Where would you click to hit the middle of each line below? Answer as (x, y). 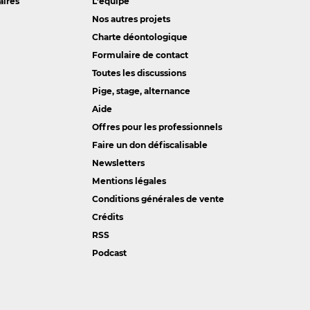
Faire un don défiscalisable (149, 145)
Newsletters (118, 163)
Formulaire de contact (140, 55)
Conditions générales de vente (158, 199)
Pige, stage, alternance (141, 91)
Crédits (107, 217)
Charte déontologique (139, 37)
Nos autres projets (131, 19)
